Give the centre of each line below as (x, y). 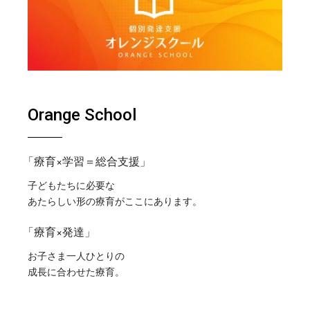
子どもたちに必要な (72, 184)
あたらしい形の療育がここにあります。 (115, 200)
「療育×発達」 (60, 231)
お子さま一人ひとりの (76, 255)
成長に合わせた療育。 (76, 271)
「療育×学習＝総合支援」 (87, 161)
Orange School (82, 115)
